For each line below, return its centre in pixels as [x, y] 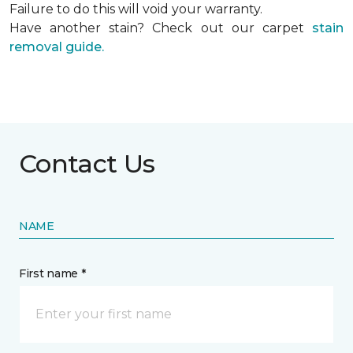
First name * [52, 273]
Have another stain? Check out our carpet [161, 28]
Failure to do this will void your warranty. [136, 9]
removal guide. [57, 47]
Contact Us [87, 163]
